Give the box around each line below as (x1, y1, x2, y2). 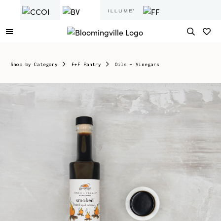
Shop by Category (10, 62, 58, 67)
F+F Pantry (72, 62, 101, 67)
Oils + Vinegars (115, 62, 159, 67)
